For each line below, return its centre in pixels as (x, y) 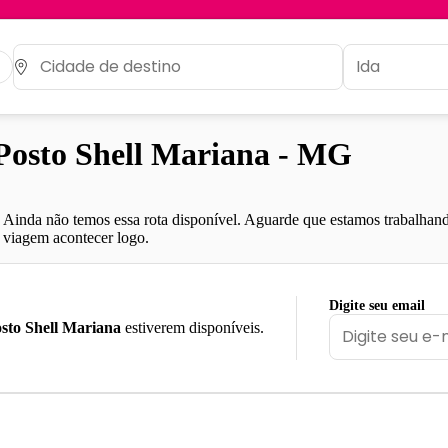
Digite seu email (377, 305)
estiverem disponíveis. (192, 327)
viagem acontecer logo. (76, 237)
